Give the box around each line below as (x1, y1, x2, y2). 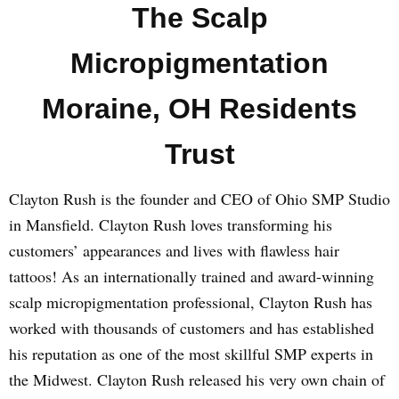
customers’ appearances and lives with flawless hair (9, 240, 339, 261)
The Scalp (131, 2, 268, 34)
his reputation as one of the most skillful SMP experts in (9, 343, 373, 364)
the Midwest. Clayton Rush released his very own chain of (9, 369, 385, 390)
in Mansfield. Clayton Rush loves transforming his (9, 214, 332, 235)
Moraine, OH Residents (42, 93, 357, 125)
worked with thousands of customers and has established (9, 317, 374, 338)
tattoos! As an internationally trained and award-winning (9, 265, 374, 287)
